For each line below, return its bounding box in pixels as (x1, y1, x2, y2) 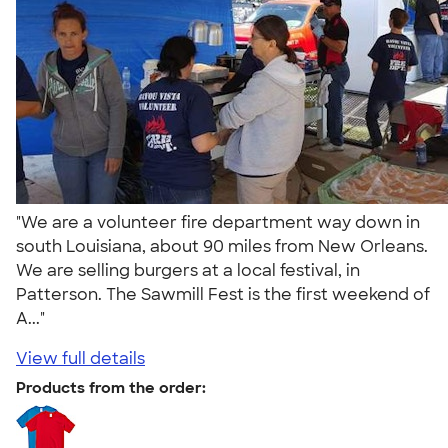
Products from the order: (16, 377, 206, 398)
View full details (16, 347, 145, 369)
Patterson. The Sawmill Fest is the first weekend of (16, 283, 430, 305)
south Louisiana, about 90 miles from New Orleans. (16, 235, 428, 257)
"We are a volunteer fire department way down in (16, 211, 420, 233)
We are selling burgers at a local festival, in (16, 259, 360, 281)
